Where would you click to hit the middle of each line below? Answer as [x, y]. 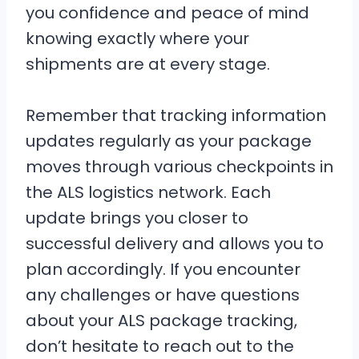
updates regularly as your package [169, 141]
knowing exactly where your [137, 38]
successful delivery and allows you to [175, 244]
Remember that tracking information [176, 115]
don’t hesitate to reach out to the [160, 346]
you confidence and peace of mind [167, 13]
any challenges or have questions [163, 295]
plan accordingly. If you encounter [163, 269]
